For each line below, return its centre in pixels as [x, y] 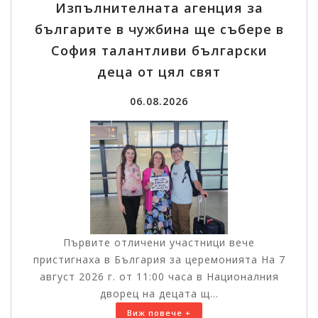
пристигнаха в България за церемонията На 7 [159, 260]
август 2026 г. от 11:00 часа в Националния [159, 277]
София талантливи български [159, 51]
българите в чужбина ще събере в [159, 29]
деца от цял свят [159, 72]
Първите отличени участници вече [159, 243]
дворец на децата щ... [159, 294]
